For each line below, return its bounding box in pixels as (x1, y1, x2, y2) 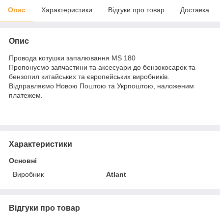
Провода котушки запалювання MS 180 (9, 54, 136, 62)
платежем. (9, 91, 43, 99)
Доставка (180, 5, 209, 14)
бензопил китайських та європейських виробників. (9, 72, 169, 81)
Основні (9, 156, 37, 165)
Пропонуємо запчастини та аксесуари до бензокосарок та (9, 63, 195, 71)
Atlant (106, 170, 127, 178)
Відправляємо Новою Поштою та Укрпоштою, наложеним (9, 82, 194, 90)
